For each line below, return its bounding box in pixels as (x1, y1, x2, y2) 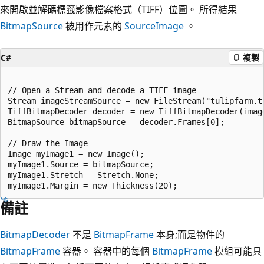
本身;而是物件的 (154, 227, 225, 241)
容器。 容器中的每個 (60, 244, 152, 258)
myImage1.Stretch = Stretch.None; (8, 170, 159, 180)
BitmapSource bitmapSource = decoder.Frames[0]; (8, 117, 225, 127)
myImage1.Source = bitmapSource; (8, 159, 154, 169)
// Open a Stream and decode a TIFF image (8, 85, 196, 95)
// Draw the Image (8, 138, 88, 148)
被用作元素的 (63, 19, 124, 32)
